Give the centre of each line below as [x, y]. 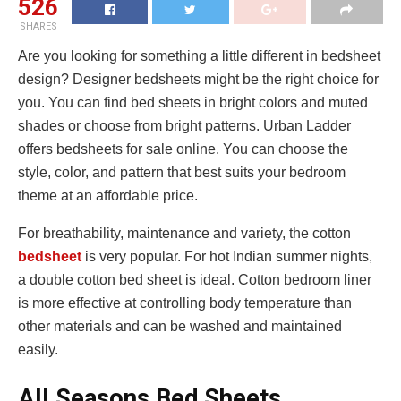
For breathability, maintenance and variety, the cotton [184, 234]
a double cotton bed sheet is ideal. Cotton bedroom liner [195, 280]
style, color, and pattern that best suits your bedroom [182, 173]
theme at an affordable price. [108, 196]
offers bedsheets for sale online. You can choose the [183, 149]
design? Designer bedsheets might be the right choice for [198, 80]
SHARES [38, 27]
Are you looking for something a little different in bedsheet [199, 56]
